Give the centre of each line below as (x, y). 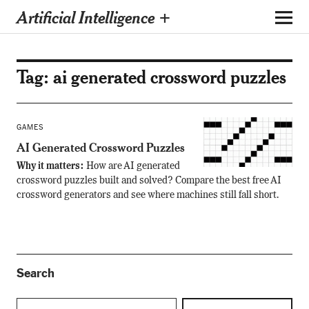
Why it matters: (51, 166)
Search (35, 273)
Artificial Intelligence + (93, 17)
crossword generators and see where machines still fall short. (147, 195)
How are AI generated (133, 166)
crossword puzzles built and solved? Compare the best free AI (149, 181)
